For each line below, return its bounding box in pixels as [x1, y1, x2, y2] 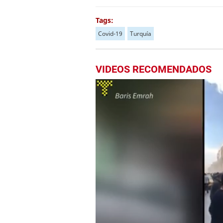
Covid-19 [98, 29, 122, 38]
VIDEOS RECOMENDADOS [96, 63, 212, 75]
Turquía [130, 29, 151, 38]
